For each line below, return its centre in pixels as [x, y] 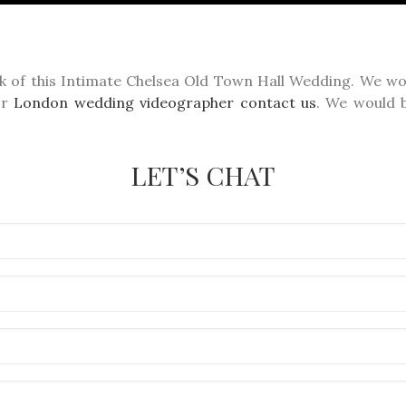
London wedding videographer [124, 102]
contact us [278, 102]
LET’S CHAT [203, 175]
